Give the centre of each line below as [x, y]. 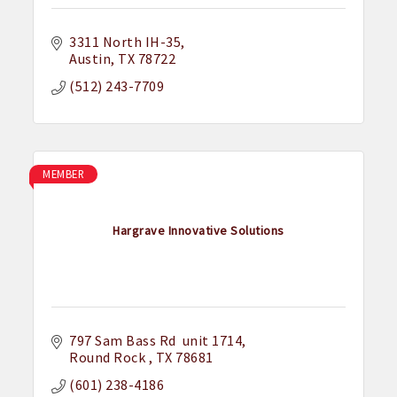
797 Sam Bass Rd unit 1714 [156, 341]
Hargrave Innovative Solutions [198, 230]
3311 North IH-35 [125, 42]
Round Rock [109, 358]
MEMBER [64, 174]
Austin [90, 59]
